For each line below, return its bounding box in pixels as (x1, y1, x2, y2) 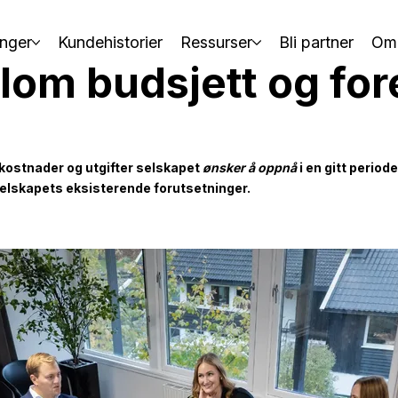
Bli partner (278, 32, 354, 52)
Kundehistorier (58, 32, 163, 52)
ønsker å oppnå (203, 160, 298, 176)
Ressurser (180, 32, 253, 52)
